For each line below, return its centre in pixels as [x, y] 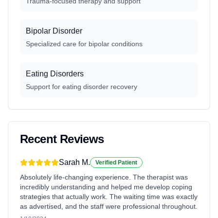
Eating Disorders [55, 74]
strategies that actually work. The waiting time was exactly [109, 197]
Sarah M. [74, 162]
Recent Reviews [62, 139]
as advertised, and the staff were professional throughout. [109, 206]
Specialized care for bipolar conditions [84, 44]
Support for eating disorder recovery [82, 87]
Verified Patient [116, 163]
